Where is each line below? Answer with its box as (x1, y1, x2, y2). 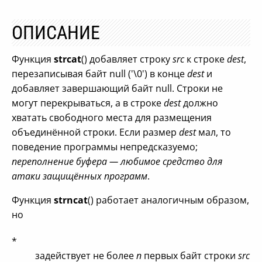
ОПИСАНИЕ (12, 22, 100, 44)
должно (181, 96, 218, 109)
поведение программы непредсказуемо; (12, 140, 198, 153)
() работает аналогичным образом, (88, 194, 249, 206)
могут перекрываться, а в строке (12, 96, 164, 109)
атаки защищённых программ (12, 170, 147, 182)
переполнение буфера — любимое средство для (12, 155, 222, 168)
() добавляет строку (81, 53, 173, 65)
